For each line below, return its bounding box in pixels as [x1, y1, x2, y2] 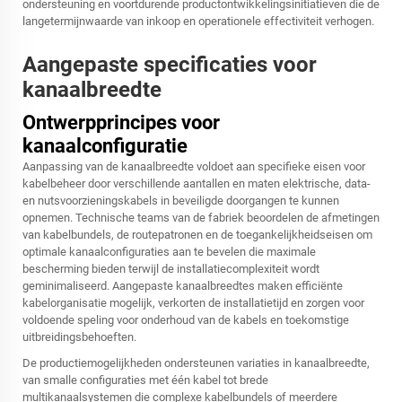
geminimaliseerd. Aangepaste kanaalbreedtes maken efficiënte [22, 279, 343, 293]
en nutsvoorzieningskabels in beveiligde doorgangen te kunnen [22, 194, 339, 208]
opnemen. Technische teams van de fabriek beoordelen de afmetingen [22, 211, 380, 225]
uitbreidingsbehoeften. [22, 330, 136, 345]
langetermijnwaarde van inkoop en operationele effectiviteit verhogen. [22, 14, 374, 29]
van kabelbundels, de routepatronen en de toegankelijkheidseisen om [22, 228, 372, 242]
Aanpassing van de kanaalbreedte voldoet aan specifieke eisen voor [22, 160, 365, 174]
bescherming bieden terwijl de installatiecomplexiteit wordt [22, 262, 319, 276]
